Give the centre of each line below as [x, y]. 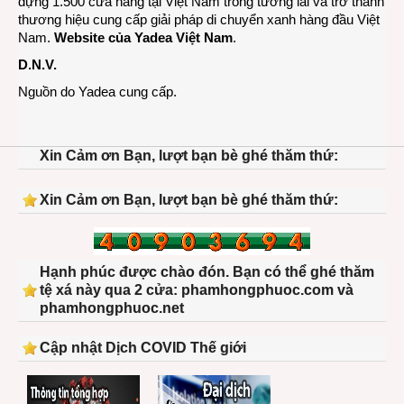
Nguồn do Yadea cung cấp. [97, 92]
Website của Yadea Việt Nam [143, 38]
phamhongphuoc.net [112, 308]
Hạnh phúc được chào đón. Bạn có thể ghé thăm [207, 272]
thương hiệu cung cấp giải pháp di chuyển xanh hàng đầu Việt [199, 20]
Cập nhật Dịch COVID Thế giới [143, 348]
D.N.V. [37, 65]
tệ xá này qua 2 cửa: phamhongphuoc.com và [197, 290]
